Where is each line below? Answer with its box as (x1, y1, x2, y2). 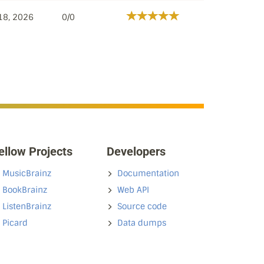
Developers (107, 144, 166, 159)
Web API (117, 184, 149, 195)
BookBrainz (2, 184, 47, 195)
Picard (2, 217, 28, 228)
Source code (117, 201, 167, 212)
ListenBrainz (2, 201, 51, 212)
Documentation (117, 168, 179, 179)
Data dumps (117, 217, 166, 228)
